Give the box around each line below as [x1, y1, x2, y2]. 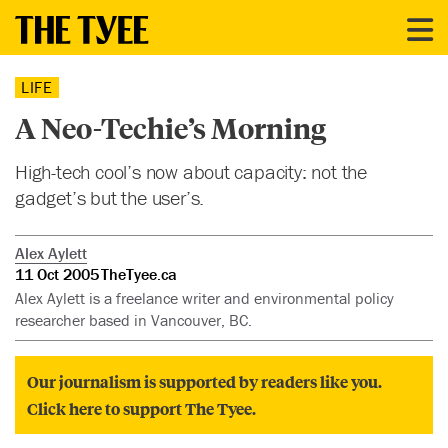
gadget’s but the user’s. [15, 185, 205, 210]
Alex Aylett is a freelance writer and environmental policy [15, 288, 394, 309]
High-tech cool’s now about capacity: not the [15, 159, 368, 184]
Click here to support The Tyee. [27, 397, 256, 421]
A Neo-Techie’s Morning [15, 109, 326, 147]
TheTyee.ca [101, 263, 177, 284]
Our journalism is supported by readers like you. [27, 370, 382, 394]
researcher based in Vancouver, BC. [15, 310, 252, 331]
